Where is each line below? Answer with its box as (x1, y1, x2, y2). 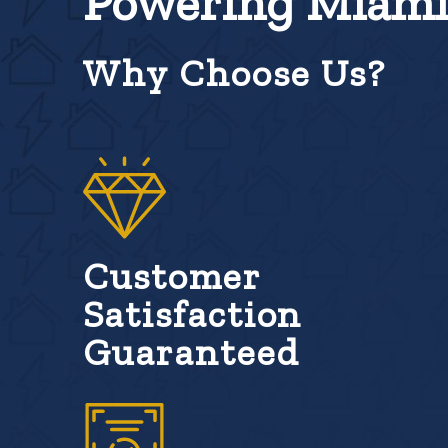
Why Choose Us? (83, 50, 387, 97)
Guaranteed (82, 329, 300, 376)
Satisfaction (82, 291, 303, 338)
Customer (82, 253, 260, 300)
